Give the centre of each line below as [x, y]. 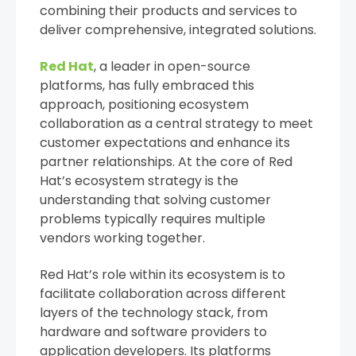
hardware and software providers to [153, 332]
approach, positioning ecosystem [144, 104]
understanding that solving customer [155, 199]
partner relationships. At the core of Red [166, 161]
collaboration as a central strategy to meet [176, 123]
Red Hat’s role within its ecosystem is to [163, 275]
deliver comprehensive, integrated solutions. [178, 29]
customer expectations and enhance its [165, 142]
